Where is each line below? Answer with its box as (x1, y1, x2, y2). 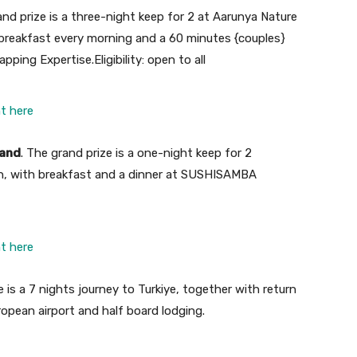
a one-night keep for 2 (127, 146, 252, 161)
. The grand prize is (21, 146, 127, 161)
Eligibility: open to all (94, 53, 206, 68)
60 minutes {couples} (169, 31, 285, 46)
